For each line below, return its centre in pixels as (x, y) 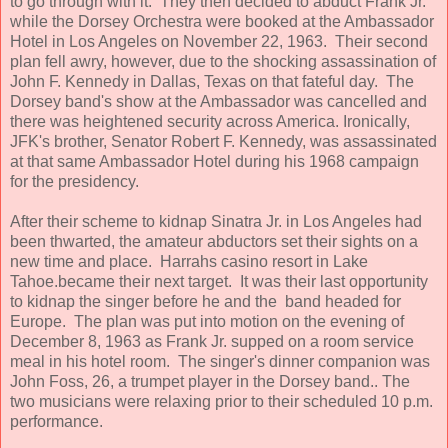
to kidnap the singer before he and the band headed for (205, 301)
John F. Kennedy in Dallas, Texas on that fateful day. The (212, 81)
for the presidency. (74, 181)
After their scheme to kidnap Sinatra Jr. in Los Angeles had (216, 221)
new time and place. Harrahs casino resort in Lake (189, 261)
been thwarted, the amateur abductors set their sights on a (214, 241)
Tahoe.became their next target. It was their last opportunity (219, 281)
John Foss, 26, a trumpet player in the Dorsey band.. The (210, 381)
